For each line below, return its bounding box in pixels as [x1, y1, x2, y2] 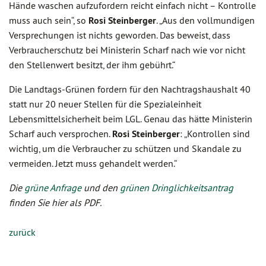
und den [81, 182, 120, 194]
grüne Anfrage [24, 182, 81, 194]
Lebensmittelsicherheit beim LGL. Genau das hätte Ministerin [9, 113, 252, 125]
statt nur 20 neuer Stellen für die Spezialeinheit [9, 98, 201, 110]
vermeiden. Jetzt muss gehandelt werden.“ [9, 157, 177, 169]
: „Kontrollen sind [180, 128, 250, 140]
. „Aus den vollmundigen [156, 14, 255, 26]
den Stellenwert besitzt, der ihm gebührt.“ [9, 59, 175, 71]
